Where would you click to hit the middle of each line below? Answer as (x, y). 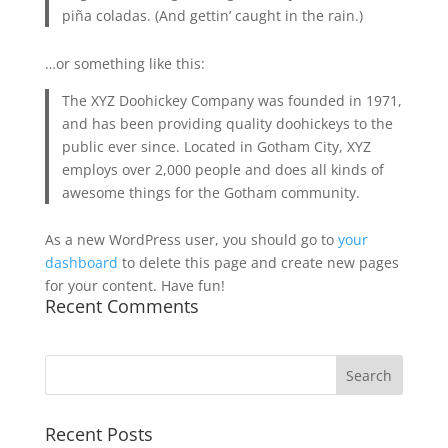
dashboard (81, 262)
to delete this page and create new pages (258, 262)
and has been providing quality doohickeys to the (228, 123)
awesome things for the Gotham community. (211, 192)
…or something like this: (124, 63)
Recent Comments (121, 306)
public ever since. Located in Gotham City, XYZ (217, 146)
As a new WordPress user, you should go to (191, 239)
